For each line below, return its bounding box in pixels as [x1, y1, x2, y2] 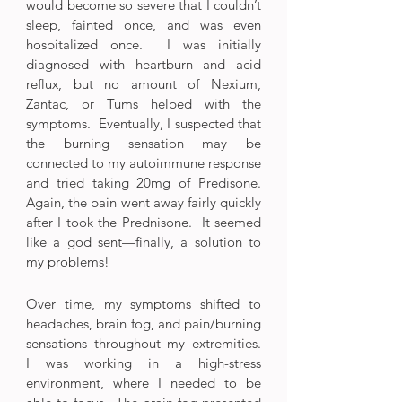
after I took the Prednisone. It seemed [26, 213, 261, 231]
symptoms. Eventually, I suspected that [26, 114, 261, 132]
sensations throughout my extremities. [26, 334, 261, 352]
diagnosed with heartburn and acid [26, 55, 261, 73]
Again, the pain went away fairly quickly [26, 193, 261, 211]
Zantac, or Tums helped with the [26, 94, 261, 112]
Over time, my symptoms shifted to [26, 294, 261, 312]
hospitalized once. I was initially [26, 35, 261, 53]
